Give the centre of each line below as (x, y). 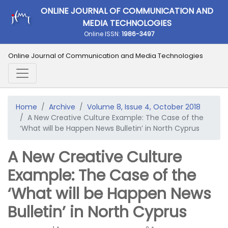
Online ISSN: (103, 34)
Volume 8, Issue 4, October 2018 (144, 107)
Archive (62, 107)
